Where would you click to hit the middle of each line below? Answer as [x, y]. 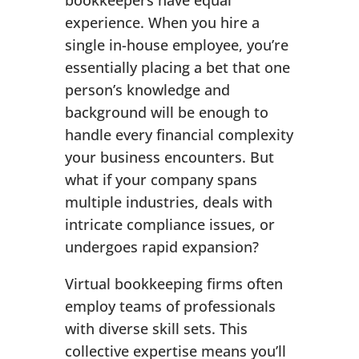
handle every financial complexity [179, 135]
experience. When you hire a [162, 23]
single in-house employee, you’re [176, 45]
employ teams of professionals [170, 307]
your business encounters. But [169, 157]
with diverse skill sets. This [156, 329]
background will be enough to [166, 113]
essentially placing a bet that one [177, 68]
